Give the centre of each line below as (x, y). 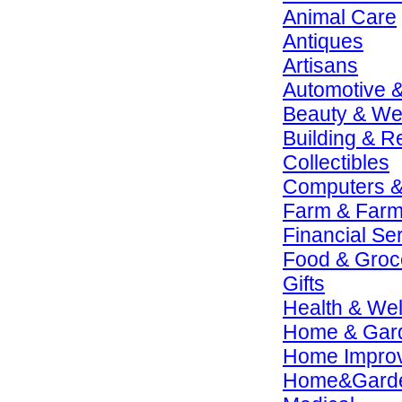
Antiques (323, 41)
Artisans (320, 66)
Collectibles (336, 162)
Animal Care (340, 17)
